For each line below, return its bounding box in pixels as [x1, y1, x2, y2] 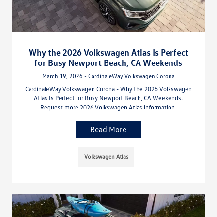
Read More [90, 124, 127, 134]
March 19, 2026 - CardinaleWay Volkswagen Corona [42, 72, 175, 79]
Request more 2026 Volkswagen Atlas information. [40, 103, 177, 111]
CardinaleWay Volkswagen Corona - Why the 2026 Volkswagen [25, 84, 192, 93]
